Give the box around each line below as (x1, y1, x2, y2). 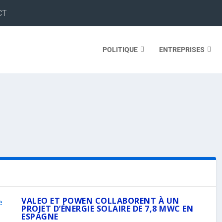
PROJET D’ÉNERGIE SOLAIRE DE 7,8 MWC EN (21, 203, 193, 214)
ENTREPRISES (159, 45, 205, 54)
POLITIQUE (102, 45, 138, 54)
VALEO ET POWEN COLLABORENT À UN (21, 195, 179, 206)
